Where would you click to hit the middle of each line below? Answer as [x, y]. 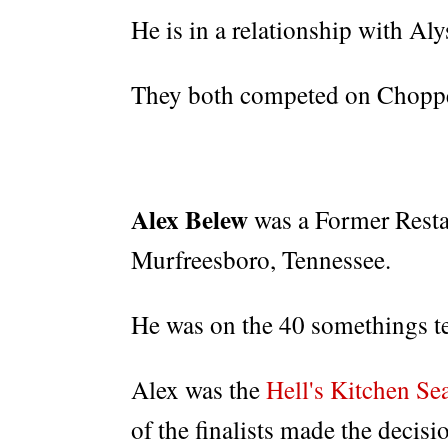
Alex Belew [189, 220]
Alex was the [198, 390]
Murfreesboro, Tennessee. [261, 260]
